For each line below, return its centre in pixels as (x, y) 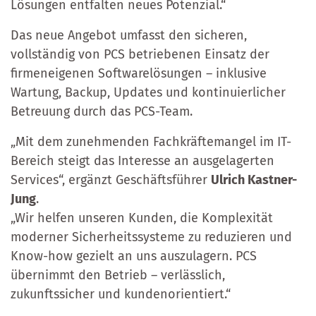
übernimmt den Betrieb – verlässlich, (118, 275)
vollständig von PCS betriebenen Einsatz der (140, 54)
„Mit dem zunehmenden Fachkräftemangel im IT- (151, 141)
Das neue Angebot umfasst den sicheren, (129, 35)
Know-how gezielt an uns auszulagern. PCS (134, 256)
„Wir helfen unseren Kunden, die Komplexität (142, 218)
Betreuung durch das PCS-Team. (102, 111)
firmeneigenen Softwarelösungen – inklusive (139, 73)
